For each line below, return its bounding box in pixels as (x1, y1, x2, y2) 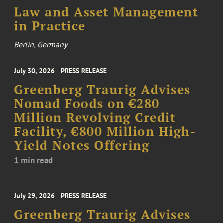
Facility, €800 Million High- (14, 123, 196, 140)
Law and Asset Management (14, 4, 199, 20)
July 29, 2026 (14, 191, 55, 201)
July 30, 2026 (14, 66, 55, 76)
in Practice (14, 18, 86, 34)
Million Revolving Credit (14, 110, 176, 126)
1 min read (14, 155, 53, 166)
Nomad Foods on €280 (14, 96, 160, 112)
